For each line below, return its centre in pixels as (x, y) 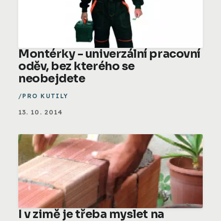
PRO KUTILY (45, 96)
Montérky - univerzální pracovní (109, 54)
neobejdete (52, 78)
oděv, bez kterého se (76, 66)
